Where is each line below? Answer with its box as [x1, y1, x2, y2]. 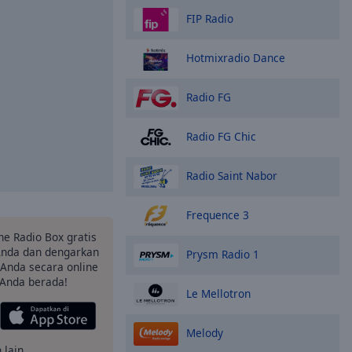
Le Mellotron [186, 285, 251, 301]
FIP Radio [186, 10, 233, 26]
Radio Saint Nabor [186, 167, 277, 183]
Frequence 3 [186, 207, 249, 222]
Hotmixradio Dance [186, 49, 285, 65]
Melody [186, 324, 223, 340]
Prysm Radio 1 [186, 246, 259, 262]
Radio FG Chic [186, 128, 256, 144]
